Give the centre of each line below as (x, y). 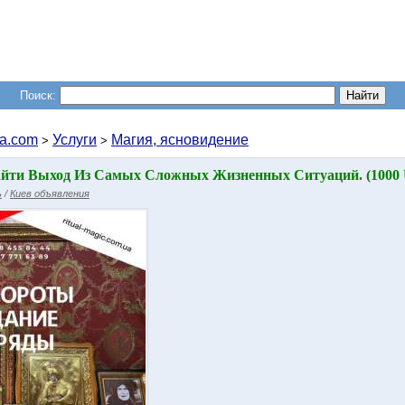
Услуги (75, 140)
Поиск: (38, 95)
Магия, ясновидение (180, 140)
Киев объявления (50, 193)
